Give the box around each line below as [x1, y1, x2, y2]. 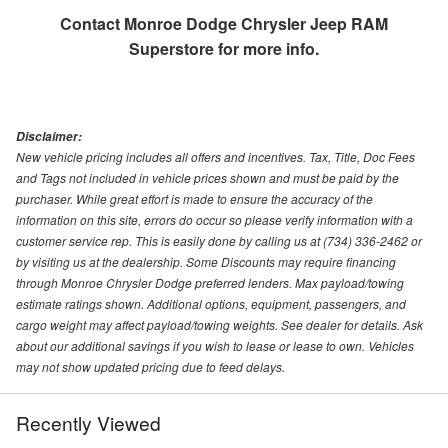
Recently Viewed [16, 408, 161, 436]
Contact [60, 11, 124, 35]
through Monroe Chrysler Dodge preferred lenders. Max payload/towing [16, 273, 404, 291]
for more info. [214, 36, 319, 60]
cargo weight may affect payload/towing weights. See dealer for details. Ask [16, 315, 423, 333]
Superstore [129, 36, 214, 60]
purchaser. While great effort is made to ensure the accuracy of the [16, 189, 373, 207]
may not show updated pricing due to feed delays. [16, 357, 285, 375]
